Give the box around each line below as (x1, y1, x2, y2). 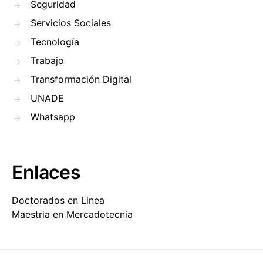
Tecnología (31, 36, 79, 48)
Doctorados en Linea (12, 194, 104, 206)
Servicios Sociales (31, 17, 111, 29)
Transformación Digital (31, 73, 131, 85)
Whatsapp (31, 111, 75, 123)
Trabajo (31, 55, 64, 66)
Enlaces (12, 161, 81, 184)
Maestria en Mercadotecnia (12, 208, 133, 220)
